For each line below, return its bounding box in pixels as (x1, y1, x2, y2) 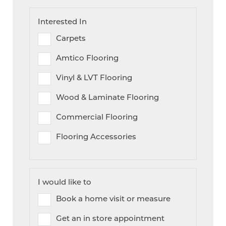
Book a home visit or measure (56, 193, 171, 204)
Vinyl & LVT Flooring (56, 72, 133, 83)
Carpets (56, 33, 86, 43)
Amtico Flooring (56, 52, 119, 63)
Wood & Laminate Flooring (56, 92, 159, 102)
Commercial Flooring (56, 111, 138, 122)
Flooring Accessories (56, 131, 137, 142)
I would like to (38, 177, 92, 187)
